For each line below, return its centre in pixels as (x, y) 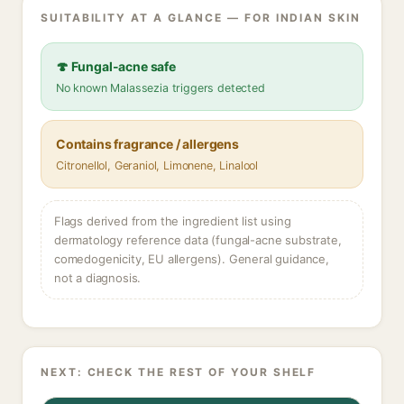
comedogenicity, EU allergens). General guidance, (192, 259)
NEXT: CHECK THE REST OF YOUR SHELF (179, 372)
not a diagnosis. (98, 278)
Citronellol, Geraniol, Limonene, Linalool (157, 165)
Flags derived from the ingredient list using (173, 221)
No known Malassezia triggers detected (161, 88)
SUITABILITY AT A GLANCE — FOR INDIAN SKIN (201, 18)
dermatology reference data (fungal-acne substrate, (198, 240)
